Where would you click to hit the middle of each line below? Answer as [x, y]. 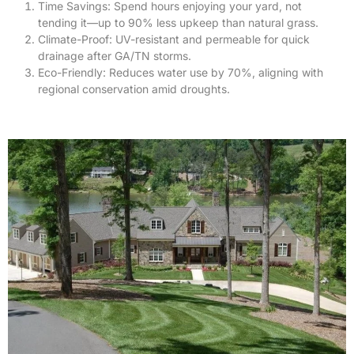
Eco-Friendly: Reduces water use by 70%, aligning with [181, 73]
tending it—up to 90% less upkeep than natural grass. [178, 23]
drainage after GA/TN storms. [115, 56]
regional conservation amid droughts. [134, 89]
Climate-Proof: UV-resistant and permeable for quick [174, 40]
